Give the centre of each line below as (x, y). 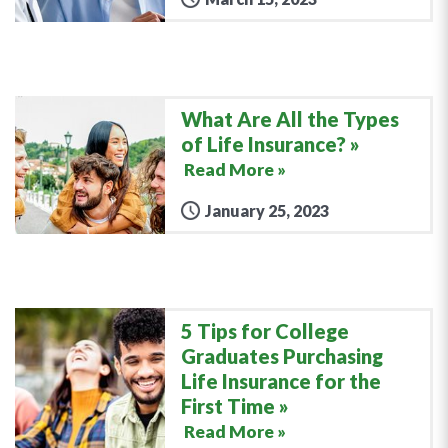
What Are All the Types (290, 118)
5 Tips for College (265, 330)
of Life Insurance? (263, 143)
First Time (228, 405)
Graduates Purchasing (282, 355)
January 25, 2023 (267, 210)
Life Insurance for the (281, 380)
